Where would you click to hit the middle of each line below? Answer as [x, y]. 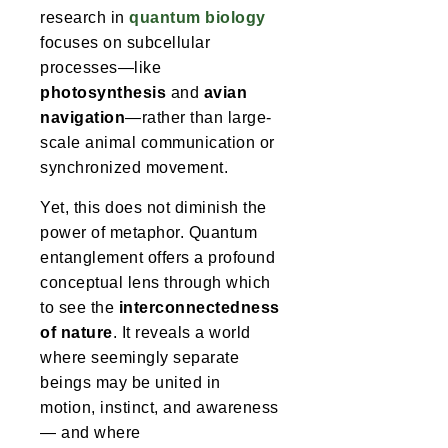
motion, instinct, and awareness [159, 408]
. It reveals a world [181, 333]
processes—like [100, 68]
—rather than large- [198, 118]
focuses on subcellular [125, 43]
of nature [76, 333]
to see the [79, 308]
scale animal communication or [157, 143]
